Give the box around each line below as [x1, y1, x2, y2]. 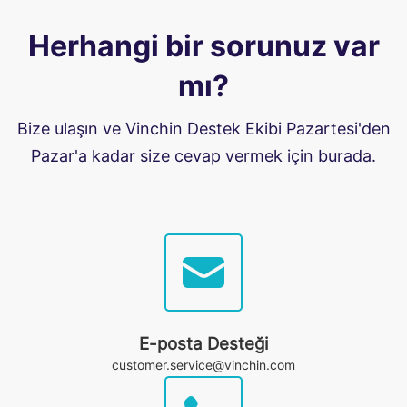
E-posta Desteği [139, 333, 268, 354]
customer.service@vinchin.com [112, 357, 295, 372]
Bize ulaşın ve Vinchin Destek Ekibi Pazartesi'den [16, 119, 391, 138]
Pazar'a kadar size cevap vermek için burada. [31, 146, 376, 165]
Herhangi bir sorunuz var [27, 28, 380, 64]
